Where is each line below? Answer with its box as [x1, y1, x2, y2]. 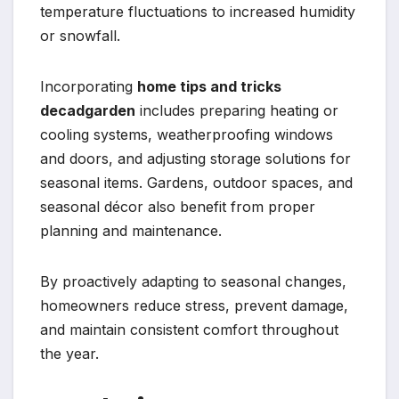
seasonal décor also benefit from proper [40, 197, 315, 216]
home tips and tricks [137, 77, 281, 95]
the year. [40, 344, 99, 362]
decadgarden [40, 101, 135, 119]
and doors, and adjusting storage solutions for [40, 149, 351, 167]
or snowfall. [40, 26, 120, 45]
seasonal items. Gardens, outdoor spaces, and [40, 173, 353, 191]
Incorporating [40, 77, 137, 95]
